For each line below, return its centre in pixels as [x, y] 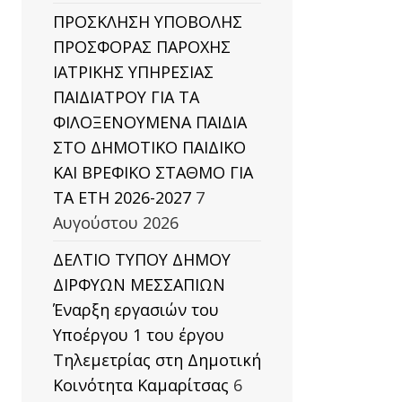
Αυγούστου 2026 [116, 223]
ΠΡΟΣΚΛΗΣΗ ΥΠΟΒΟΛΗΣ [148, 22]
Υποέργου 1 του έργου [139, 335]
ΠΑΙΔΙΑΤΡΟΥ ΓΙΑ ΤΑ [126, 97]
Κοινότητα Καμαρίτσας [141, 385]
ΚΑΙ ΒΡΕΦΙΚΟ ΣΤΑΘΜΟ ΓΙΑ [153, 172]
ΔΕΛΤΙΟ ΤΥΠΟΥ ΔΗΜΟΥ [142, 259]
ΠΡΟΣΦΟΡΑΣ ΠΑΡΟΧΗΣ [142, 47]
